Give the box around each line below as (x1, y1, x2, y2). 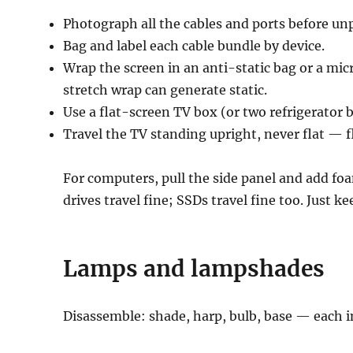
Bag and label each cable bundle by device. (63, 37, 325, 54)
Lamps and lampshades (63, 254, 325, 283)
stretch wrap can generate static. (63, 81, 268, 98)
